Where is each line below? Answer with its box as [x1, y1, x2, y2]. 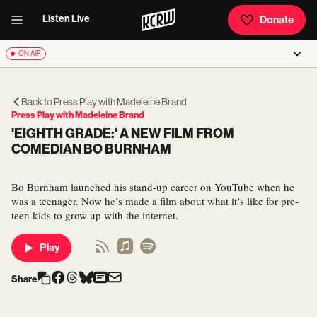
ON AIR [18, 50, 41, 57]
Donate [260, 13, 294, 26]
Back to [21, 96, 54, 108]
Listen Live [42, 13, 90, 25]
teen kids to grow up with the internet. [11, 208, 178, 222]
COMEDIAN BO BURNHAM [11, 142, 171, 157]
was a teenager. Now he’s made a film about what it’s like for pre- [11, 194, 299, 208]
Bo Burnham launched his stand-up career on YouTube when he [11, 180, 294, 194]
